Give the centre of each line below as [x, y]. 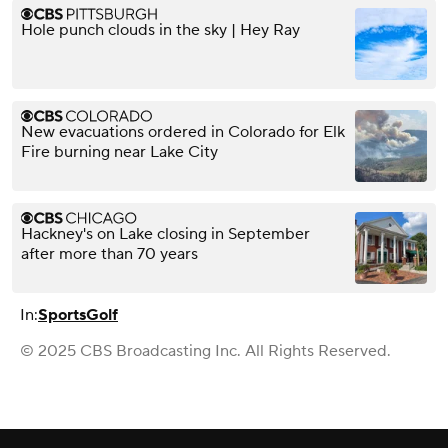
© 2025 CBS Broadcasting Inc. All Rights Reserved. [205, 351]
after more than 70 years [109, 254]
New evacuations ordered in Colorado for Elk [183, 132]
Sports [62, 315]
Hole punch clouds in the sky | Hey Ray [160, 30]
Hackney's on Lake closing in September [165, 234]
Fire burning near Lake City [119, 152]
